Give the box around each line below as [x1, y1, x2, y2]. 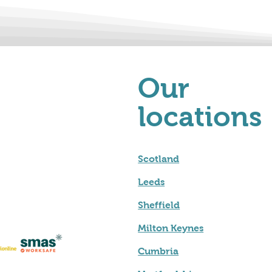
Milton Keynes [138, 222, 204, 233]
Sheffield [138, 199, 180, 210]
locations [138, 101, 263, 132]
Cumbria [138, 245, 179, 256]
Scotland [138, 153, 180, 164]
